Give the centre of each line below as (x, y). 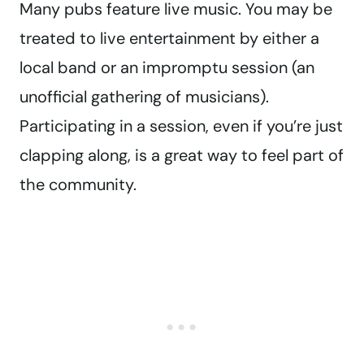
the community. (78, 185)
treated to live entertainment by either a (169, 39)
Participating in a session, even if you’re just (181, 126)
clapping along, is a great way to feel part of (182, 156)
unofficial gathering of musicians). (144, 97)
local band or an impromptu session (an (167, 68)
